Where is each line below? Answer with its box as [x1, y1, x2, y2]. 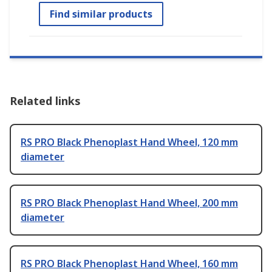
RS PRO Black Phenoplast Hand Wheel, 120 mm [21, 135, 238, 149]
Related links [10, 93, 81, 108]
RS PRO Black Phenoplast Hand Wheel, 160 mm [21, 256, 238, 270]
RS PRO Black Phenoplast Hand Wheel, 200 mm [21, 195, 238, 209]
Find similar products [50, 7, 152, 21]
